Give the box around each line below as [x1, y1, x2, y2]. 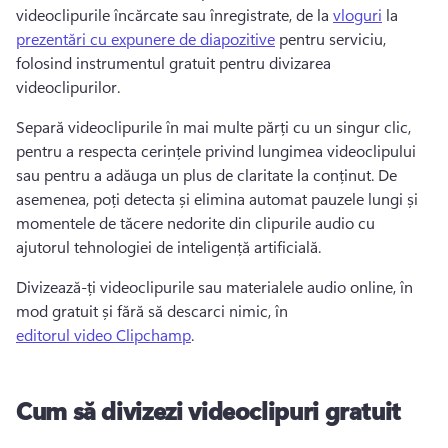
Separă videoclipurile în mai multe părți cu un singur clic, [16, 116, 411, 137]
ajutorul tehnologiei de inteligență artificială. [16, 236, 325, 257]
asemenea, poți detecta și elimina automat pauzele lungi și [16, 188, 418, 209]
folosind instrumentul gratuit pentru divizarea [16, 52, 331, 73]
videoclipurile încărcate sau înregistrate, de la [16, 4, 333, 25]
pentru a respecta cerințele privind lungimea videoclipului [16, 140, 416, 161]
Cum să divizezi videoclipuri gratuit [16, 394, 402, 426]
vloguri [333, 4, 382, 25]
